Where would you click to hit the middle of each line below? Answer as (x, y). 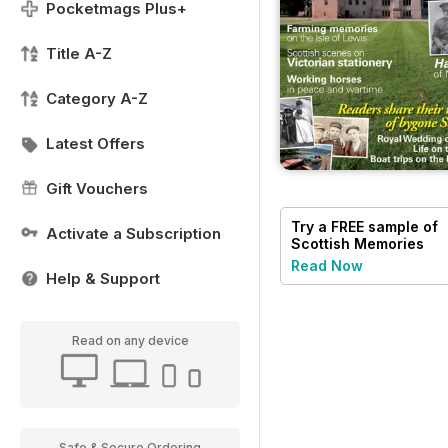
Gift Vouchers (97, 188)
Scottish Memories (357, 243)
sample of (401, 226)
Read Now (327, 265)
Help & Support (103, 278)
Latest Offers (95, 143)
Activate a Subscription (133, 233)
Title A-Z (79, 53)
